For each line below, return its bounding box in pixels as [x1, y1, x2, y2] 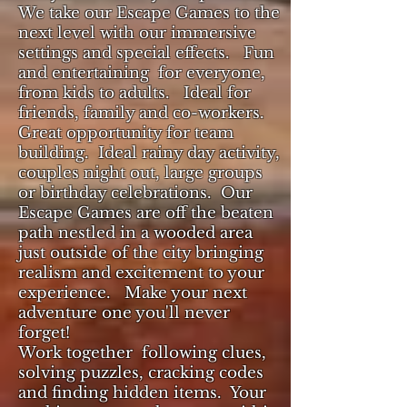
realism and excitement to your [18, 263, 264, 283]
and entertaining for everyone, [18, 64, 265, 83]
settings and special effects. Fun [18, 44, 274, 63]
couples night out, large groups [18, 164, 263, 183]
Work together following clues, [18, 343, 266, 362]
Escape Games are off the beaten [18, 203, 273, 223]
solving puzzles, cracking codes [18, 363, 263, 382]
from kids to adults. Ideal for [18, 84, 251, 103]
